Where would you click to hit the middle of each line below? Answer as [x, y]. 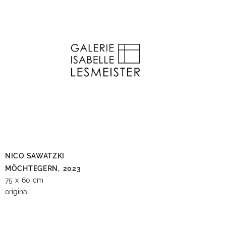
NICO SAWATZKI [35, 156]
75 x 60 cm [24, 180]
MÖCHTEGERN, [33, 168]
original [17, 191]
